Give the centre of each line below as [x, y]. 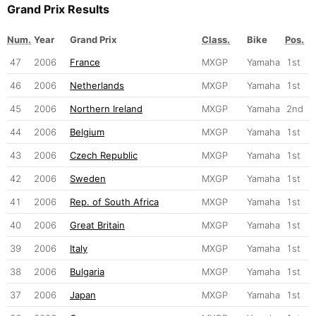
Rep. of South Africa [114, 201]
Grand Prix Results [58, 9]
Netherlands [97, 85]
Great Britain [97, 225]
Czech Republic [104, 155]
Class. [216, 39]
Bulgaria [87, 271]
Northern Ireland [106, 108]
